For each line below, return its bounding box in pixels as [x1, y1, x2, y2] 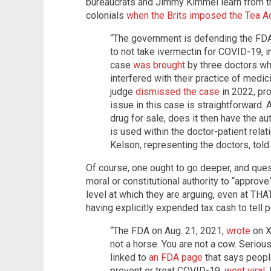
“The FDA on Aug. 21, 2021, [110, 224, 226, 237]
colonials [86, 9, 126, 21]
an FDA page [149, 251, 203, 263]
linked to [110, 251, 149, 263]
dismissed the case [135, 85, 220, 97]
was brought [133, 59, 185, 71]
